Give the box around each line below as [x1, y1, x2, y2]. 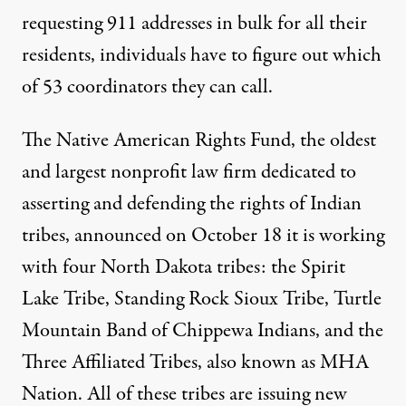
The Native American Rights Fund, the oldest [22, 126, 376, 156]
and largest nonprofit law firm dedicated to [22, 158, 356, 188]
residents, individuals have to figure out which [22, 41, 382, 71]
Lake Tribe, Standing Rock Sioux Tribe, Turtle [22, 285, 382, 314]
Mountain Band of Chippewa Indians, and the [22, 316, 383, 346]
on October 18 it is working [166, 221, 384, 251]
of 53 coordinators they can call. [22, 72, 273, 102]
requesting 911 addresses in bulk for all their [22, 9, 367, 39]
